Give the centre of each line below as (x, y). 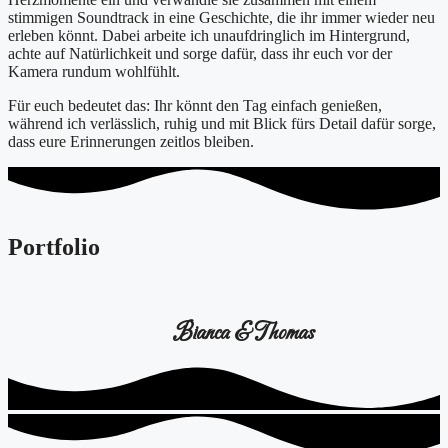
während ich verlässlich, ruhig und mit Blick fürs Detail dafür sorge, (222, 124)
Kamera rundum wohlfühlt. (94, 72)
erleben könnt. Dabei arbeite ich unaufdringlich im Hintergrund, (209, 36)
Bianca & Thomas (244, 333)
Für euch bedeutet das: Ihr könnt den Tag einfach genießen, (195, 106)
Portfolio (54, 247)
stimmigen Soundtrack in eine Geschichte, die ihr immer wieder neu (221, 18)
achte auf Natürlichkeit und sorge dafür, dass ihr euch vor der (200, 54)
